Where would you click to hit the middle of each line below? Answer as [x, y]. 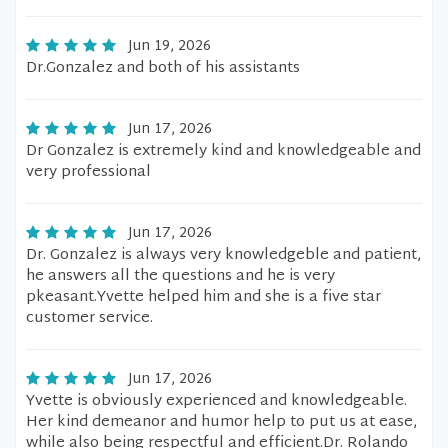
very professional [88, 172]
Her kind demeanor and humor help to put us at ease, [221, 422]
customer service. [89, 318]
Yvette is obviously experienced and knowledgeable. [216, 401]
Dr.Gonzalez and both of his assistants [163, 68]
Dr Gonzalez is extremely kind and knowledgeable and [223, 151]
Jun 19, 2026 [169, 46]
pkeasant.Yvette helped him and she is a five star [203, 297]
